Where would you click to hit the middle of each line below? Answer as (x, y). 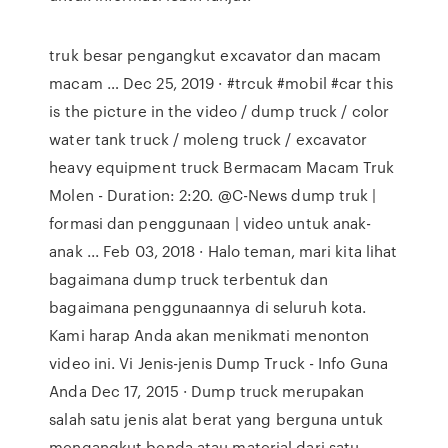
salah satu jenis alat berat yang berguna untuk (216, 419)
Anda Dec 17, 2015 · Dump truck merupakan (207, 391)
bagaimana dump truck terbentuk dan (188, 279)
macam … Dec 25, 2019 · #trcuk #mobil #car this (221, 83)
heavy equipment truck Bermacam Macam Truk (222, 167)
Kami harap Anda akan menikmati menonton (209, 335)
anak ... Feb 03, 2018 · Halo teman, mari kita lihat (223, 251)
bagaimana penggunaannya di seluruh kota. (208, 307)
